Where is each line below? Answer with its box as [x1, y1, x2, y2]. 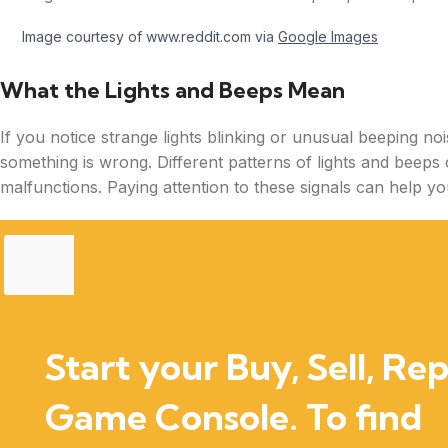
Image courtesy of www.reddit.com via [22, 27, 278, 45]
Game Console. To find [45, 394, 423, 439]
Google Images [278, 27, 378, 45]
